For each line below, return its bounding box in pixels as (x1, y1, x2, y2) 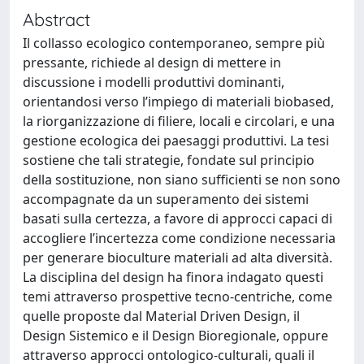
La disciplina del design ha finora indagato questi (23, 268, 323, 286)
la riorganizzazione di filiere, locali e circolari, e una (23, 112, 335, 130)
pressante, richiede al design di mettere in (23, 54, 281, 71)
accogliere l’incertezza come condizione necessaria (23, 229, 336, 247)
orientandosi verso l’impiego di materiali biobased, (23, 93, 334, 110)
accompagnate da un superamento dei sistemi (23, 190, 309, 208)
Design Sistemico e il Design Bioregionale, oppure (23, 327, 328, 344)
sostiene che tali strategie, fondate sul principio (23, 151, 314, 169)
